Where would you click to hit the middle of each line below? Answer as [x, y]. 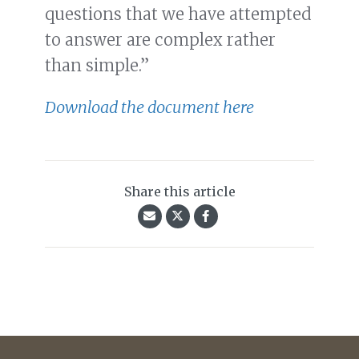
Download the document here [149, 107]
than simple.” [97, 66]
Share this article [179, 192]
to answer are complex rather [160, 40]
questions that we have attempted [178, 14]
